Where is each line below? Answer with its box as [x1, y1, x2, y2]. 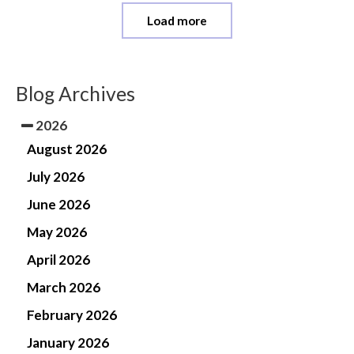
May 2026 [27, 224, 87, 241]
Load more [147, 13, 207, 28]
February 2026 [27, 307, 117, 324]
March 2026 [27, 279, 100, 296]
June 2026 [27, 196, 90, 213]
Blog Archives [16, 81, 135, 105]
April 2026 [27, 251, 90, 269]
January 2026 [27, 334, 109, 352]
